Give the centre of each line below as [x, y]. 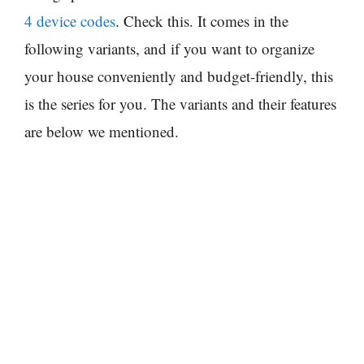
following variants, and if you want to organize [169, 48]
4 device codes [70, 20]
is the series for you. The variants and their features [180, 103]
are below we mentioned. [102, 131]
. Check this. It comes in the [202, 20]
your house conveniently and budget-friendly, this [179, 76]
